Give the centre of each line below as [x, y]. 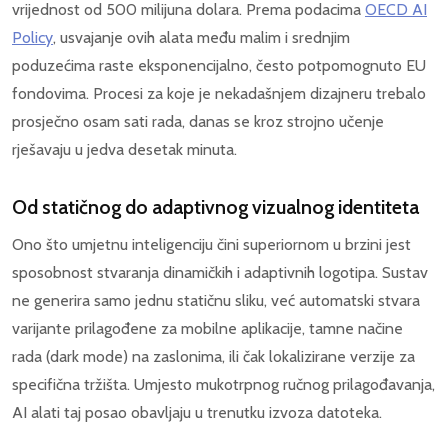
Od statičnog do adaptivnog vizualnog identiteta [215, 207]
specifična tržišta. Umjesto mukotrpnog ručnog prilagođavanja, [223, 385]
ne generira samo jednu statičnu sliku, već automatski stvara [216, 301]
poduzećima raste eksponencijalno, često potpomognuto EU [219, 66]
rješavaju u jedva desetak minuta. [124, 150]
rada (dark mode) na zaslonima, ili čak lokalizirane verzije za [213, 357]
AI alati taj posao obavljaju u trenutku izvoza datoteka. [197, 413]
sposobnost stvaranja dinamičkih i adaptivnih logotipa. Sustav [220, 273]
